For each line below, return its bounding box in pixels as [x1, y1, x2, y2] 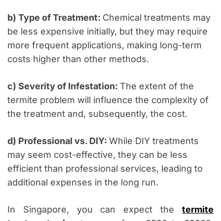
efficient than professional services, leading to [7, 163, 203, 174]
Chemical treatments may [103, 12, 211, 23]
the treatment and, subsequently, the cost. [7, 109, 187, 119]
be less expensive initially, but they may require [7, 26, 208, 37]
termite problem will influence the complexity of [7, 95, 209, 106]
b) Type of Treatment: [7, 12, 103, 23]
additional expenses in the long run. [7, 177, 158, 188]
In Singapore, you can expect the [7, 204, 182, 215]
